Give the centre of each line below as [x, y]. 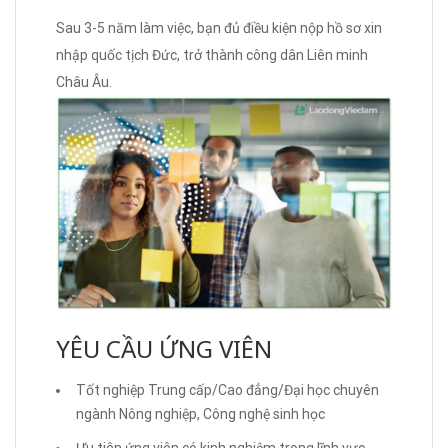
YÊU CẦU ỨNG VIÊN [164, 349]
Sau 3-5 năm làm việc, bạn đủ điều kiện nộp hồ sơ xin [219, 27]
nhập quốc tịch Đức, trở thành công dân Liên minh [212, 54]
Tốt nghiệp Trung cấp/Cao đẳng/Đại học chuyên [227, 390]
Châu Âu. [84, 81]
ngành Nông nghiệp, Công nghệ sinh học [200, 414]
